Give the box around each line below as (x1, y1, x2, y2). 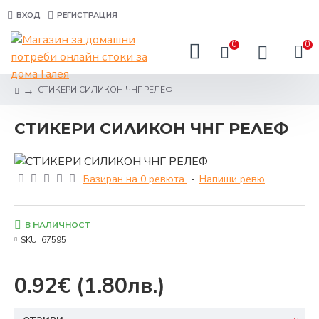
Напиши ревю (199, 172, 265, 187)
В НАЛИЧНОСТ (25, 219, 90, 231)
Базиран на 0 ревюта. (83, 172, 187, 187)
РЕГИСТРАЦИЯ (57, 9, 117, 21)
